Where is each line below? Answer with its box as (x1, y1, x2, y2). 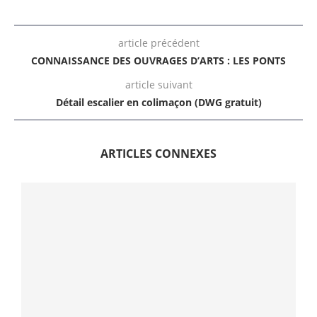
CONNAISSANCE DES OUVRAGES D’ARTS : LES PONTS (31, 54, 286, 68)
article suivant (125, 78, 192, 92)
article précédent (117, 36, 200, 50)
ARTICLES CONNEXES (100, 146, 217, 162)
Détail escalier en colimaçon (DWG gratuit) (55, 96, 262, 110)
